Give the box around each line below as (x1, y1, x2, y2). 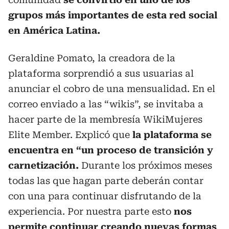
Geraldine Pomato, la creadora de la (8, 53, 175, 64)
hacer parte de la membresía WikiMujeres (8, 114, 202, 125)
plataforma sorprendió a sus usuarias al (8, 68, 194, 79)
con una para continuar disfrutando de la (8, 191, 201, 202)
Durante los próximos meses (81, 160, 212, 171)
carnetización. (8, 160, 81, 171)
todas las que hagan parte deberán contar (8, 175, 203, 187)
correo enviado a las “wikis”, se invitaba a (8, 99, 203, 110)
